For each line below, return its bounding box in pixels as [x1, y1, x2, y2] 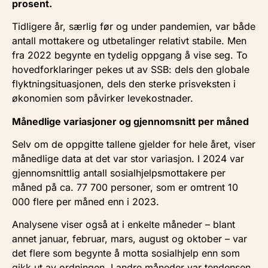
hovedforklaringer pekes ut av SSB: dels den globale [12, 63, 249, 76]
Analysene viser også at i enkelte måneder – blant [12, 218, 235, 231]
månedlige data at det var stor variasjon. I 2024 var [12, 152, 244, 165]
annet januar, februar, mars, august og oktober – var [12, 233, 247, 245]
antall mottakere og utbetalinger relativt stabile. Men [12, 35, 246, 47]
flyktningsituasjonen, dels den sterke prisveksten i [12, 78, 236, 90]
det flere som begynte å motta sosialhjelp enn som [12, 247, 240, 260]
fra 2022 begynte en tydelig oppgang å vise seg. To [12, 49, 248, 62]
